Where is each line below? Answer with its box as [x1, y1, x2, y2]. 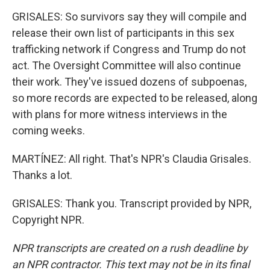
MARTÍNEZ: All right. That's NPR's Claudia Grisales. [12, 152, 251, 165]
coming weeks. [12, 124, 85, 137]
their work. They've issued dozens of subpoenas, [12, 75, 246, 88]
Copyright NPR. [12, 213, 84, 226]
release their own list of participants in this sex [12, 27, 234, 39]
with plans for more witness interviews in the [12, 108, 227, 121]
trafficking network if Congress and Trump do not [12, 43, 246, 55]
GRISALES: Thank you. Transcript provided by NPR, [12, 197, 251, 210]
